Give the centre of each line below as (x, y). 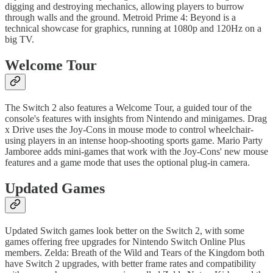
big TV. (19, 39)
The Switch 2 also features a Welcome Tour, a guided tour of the (128, 107)
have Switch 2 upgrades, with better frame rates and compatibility (130, 263)
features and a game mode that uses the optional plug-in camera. (127, 162)
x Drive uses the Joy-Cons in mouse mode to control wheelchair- (129, 129)
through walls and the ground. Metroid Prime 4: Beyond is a (120, 17)
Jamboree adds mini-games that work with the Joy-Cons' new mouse (136, 151)
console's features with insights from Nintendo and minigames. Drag (136, 118)
